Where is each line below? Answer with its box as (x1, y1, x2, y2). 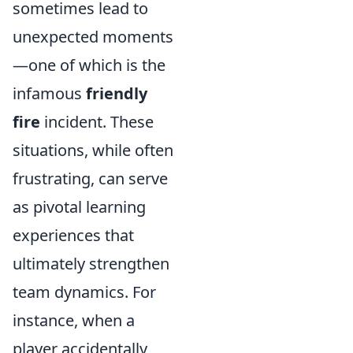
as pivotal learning (13, 196, 146, 218)
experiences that (13, 225, 134, 247)
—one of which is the (13, 54, 165, 76)
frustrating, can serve (13, 168, 168, 190)
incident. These (40, 111, 154, 133)
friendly (86, 83, 147, 105)
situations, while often (13, 139, 173, 162)
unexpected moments (13, 26, 173, 48)
